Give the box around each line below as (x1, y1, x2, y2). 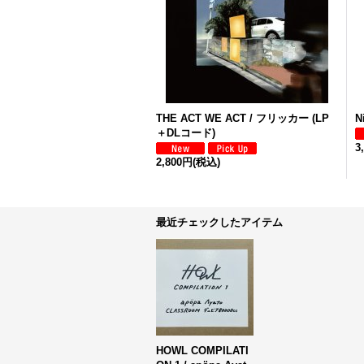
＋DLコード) (156, 127, 215, 139)
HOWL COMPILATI (156, 344, 249, 357)
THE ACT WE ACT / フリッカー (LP (156, 112, 329, 124)
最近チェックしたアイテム (156, 216, 283, 228)
